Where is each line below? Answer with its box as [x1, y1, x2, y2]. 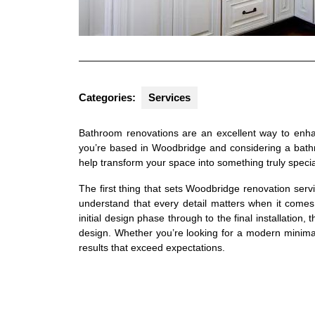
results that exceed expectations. [79, 241, 225, 253]
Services [148, 91, 191, 103]
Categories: [79, 91, 136, 103]
